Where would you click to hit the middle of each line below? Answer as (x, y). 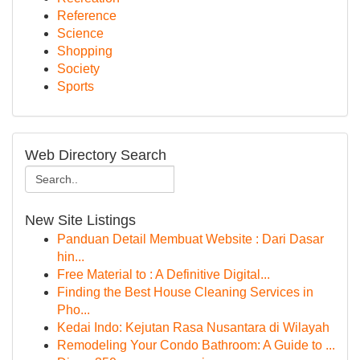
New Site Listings (80, 220)
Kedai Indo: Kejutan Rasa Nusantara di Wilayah (193, 327)
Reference (87, 16)
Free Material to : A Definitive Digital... (164, 274)
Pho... (74, 310)
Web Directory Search (96, 155)
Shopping (85, 51)
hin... (71, 257)
